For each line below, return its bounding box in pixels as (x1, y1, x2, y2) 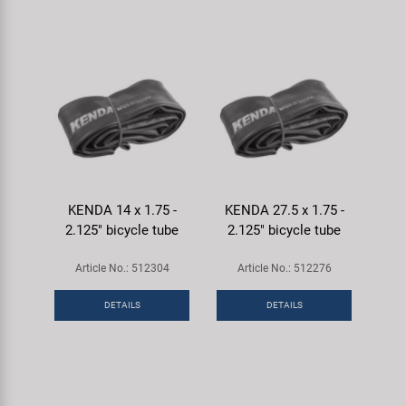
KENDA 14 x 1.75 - (67, 202, 177, 218)
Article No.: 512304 (74, 262, 169, 275)
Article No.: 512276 (237, 262, 332, 275)
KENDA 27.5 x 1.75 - (224, 202, 344, 218)
